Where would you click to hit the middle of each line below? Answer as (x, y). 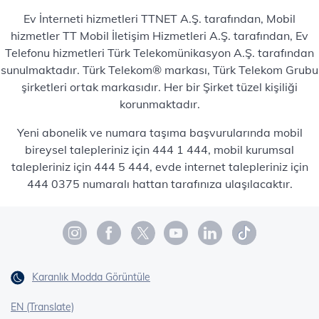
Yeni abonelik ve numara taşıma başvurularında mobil (159, 132)
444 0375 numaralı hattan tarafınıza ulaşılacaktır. (159, 184)
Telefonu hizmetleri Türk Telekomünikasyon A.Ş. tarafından (159, 53)
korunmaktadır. (159, 104)
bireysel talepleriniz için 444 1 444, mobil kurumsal (159, 150)
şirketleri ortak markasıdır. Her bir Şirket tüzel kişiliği (159, 87)
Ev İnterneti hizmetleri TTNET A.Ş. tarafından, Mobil (159, 19)
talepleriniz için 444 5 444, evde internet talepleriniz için (159, 167)
